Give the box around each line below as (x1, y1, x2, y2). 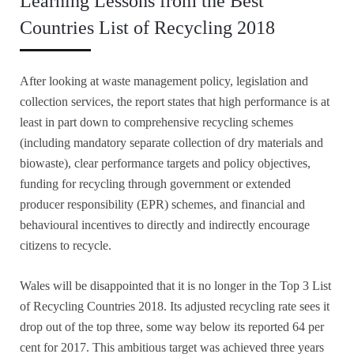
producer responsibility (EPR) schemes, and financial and (20, 197, 305, 211)
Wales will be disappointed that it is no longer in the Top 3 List (20, 278, 331, 292)
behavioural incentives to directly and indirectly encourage (20, 217, 310, 232)
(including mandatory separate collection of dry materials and (20, 135, 323, 149)
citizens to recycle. (20, 238, 111, 252)
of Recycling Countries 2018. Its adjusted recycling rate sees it (20, 299, 330, 313)
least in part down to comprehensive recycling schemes (20, 115, 293, 129)
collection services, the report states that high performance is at (20, 94, 330, 108)
